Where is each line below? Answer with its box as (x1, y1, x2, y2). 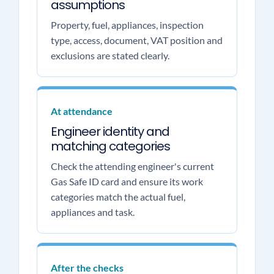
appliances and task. (50, 206, 135, 218)
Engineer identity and (50, 123, 169, 140)
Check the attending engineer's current (50, 160, 214, 172)
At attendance (50, 105, 113, 117)
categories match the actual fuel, (50, 191, 185, 202)
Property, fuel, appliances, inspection (50, 19, 204, 31)
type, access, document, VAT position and (50, 34, 223, 46)
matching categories (50, 138, 170, 155)
